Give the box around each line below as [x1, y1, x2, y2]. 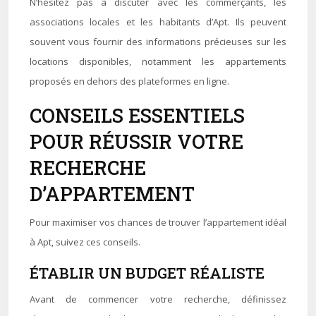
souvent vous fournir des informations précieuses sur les [30, 35, 286, 48]
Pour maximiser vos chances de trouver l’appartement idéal [30, 216, 286, 229]
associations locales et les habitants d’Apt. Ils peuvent [30, 16, 286, 28]
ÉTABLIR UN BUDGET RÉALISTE [30, 263, 265, 283]
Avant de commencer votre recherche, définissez [30, 293, 286, 305]
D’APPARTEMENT [30, 181, 195, 206]
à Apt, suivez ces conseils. [30, 236, 140, 248]
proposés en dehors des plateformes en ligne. [30, 75, 229, 87]
